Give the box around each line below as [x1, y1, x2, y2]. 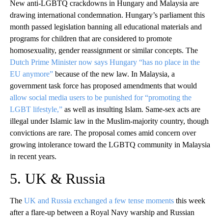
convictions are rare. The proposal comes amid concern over [10, 128, 196, 137]
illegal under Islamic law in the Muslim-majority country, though [10, 116, 209, 125]
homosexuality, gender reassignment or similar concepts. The [10, 46, 198, 55]
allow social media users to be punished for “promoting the [10, 93, 192, 102]
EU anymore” [10, 69, 53, 78]
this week [174, 196, 205, 205]
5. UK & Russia [10, 170, 105, 187]
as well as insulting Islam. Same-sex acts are [62, 105, 200, 113]
